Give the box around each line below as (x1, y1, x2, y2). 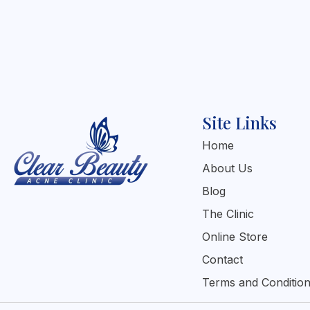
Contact (202, 253, 244, 266)
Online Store (202, 230, 268, 244)
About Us (202, 161, 253, 175)
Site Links (202, 111, 277, 134)
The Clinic (202, 207, 255, 221)
